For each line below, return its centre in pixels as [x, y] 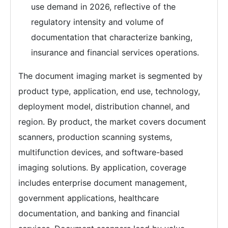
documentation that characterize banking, [112, 37]
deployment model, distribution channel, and [104, 107]
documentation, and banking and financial [99, 213]
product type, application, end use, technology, [109, 91]
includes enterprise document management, [103, 183]
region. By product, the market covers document [112, 122]
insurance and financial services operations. [115, 53]
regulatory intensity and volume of [97, 22]
